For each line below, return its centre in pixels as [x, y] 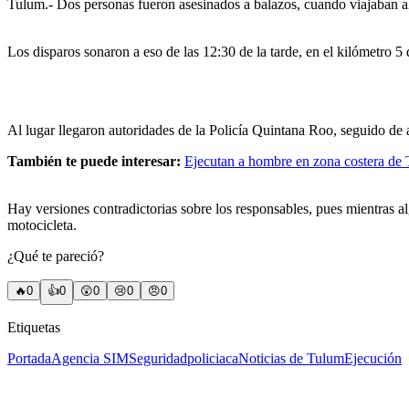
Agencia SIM [90, 358]
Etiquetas [34, 327]
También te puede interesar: [94, 161]
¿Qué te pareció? [56, 256]
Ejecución [373, 358]
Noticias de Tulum [291, 358]
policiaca [213, 358]
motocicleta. [42, 225]
